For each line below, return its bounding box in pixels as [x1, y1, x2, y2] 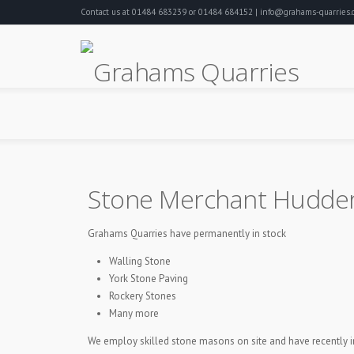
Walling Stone [109, 254, 171, 268]
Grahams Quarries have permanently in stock [88, 227, 286, 240]
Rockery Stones [109, 289, 176, 303]
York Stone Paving [109, 272, 188, 285]
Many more [109, 307, 159, 320]
